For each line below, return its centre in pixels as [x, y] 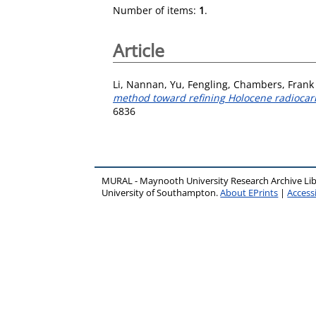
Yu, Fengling [199, 84]
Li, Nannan [139, 84]
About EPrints [249, 193]
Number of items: [156, 10]
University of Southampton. [161, 193]
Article [139, 50]
